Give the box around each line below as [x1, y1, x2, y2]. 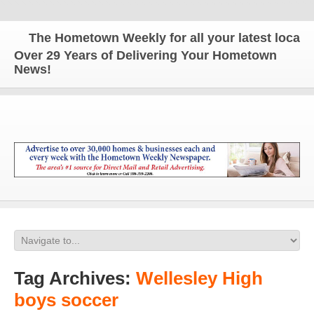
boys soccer [14, 289, 118, 310]
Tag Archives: [14, 268, 136, 289]
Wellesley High [136, 268, 263, 289]
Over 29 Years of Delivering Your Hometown [14, 48, 277, 62]
